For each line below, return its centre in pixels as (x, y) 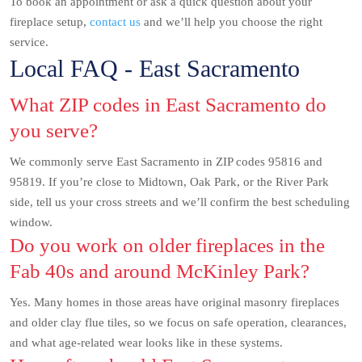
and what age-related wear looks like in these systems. (146, 343)
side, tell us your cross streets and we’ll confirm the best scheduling (180, 202)
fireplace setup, (50, 22)
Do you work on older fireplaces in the (167, 246)
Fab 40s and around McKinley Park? (160, 271)
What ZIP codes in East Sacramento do (168, 105)
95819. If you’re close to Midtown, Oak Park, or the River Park (169, 182)
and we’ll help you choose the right (232, 22)
